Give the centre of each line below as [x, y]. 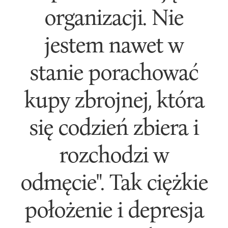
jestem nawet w [114, 44]
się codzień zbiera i [114, 126]
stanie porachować [114, 71]
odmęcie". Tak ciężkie [114, 181]
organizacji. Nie [114, 16]
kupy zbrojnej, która [114, 99]
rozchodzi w [114, 154]
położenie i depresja [114, 209]
